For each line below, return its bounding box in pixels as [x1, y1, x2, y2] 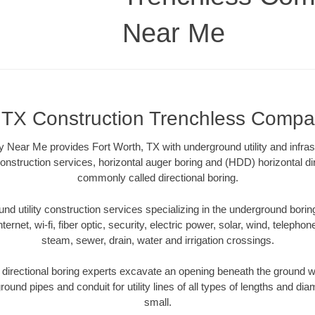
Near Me [122, 18, 225, 48]
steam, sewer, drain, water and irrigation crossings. [41, 233, 274, 246]
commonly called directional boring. [77, 172, 238, 184]
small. [143, 296, 172, 309]
